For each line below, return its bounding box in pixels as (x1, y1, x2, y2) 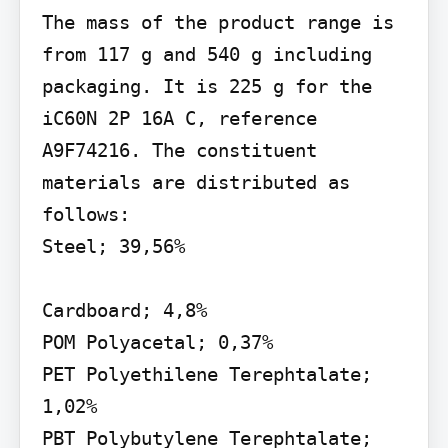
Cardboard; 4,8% (41, 298, 207, 321)
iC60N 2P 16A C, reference (41, 106, 317, 129)
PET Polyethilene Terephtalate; (41, 362, 372, 385)
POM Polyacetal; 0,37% (41, 330, 273, 353)
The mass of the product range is (41, 10, 394, 33)
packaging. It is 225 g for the (41, 74, 372, 97)
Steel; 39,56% (41, 234, 185, 257)
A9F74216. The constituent (41, 138, 317, 161)
